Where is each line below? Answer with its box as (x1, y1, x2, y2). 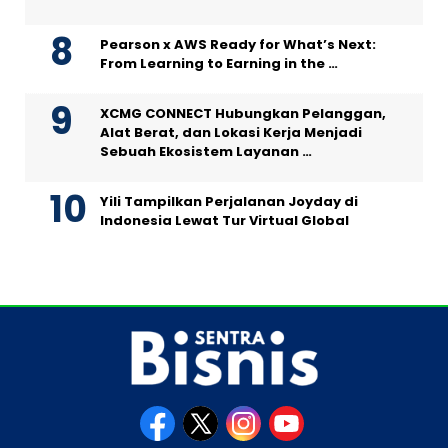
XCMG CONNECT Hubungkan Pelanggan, (100, 104, 386, 124)
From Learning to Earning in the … (100, 54, 338, 74)
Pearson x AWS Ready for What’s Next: (100, 35, 376, 55)
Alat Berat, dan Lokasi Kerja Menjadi (100, 123, 362, 143)
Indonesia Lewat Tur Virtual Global (100, 211, 349, 231)
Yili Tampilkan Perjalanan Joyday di (100, 192, 358, 212)
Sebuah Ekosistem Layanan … (100, 142, 312, 162)
